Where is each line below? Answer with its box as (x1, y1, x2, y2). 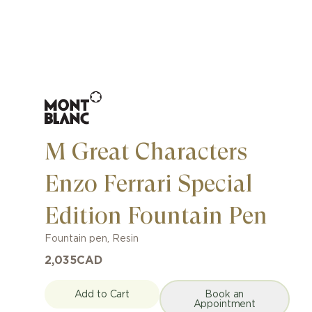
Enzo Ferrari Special (45, 170, 253, 197)
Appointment (193, 299, 256, 309)
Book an (205, 289, 244, 299)
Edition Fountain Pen (45, 202, 267, 229)
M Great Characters (45, 138, 247, 165)
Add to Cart (74, 289, 130, 299)
